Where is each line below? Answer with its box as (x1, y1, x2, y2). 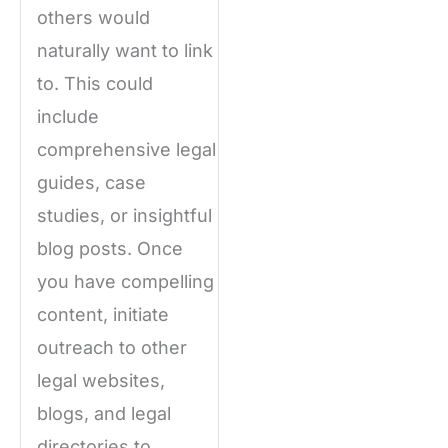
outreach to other (37, 337, 187, 359)
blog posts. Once (37, 238, 183, 260)
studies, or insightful (37, 205, 212, 227)
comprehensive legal (37, 139, 216, 161)
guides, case (37, 172, 146, 194)
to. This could (37, 73, 153, 95)
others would (37, 7, 150, 29)
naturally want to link (37, 40, 213, 62)
